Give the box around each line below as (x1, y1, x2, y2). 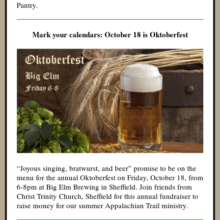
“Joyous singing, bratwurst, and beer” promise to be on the (17, 163, 196, 173)
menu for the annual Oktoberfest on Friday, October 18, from (17, 172, 203, 182)
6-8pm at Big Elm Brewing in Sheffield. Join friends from (17, 182, 192, 192)
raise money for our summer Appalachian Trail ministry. (17, 200, 188, 210)
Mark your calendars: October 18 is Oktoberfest (32, 29, 188, 40)
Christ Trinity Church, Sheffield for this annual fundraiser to (17, 191, 198, 201)
